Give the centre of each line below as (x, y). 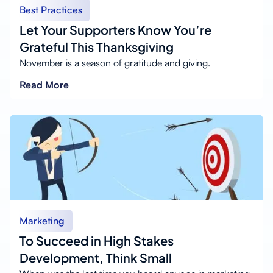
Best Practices (51, 9)
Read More (44, 84)
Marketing (42, 220)
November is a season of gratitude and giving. (115, 62)
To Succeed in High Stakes (97, 240)
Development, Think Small (96, 257)
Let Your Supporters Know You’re (115, 29)
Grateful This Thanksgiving (97, 46)
